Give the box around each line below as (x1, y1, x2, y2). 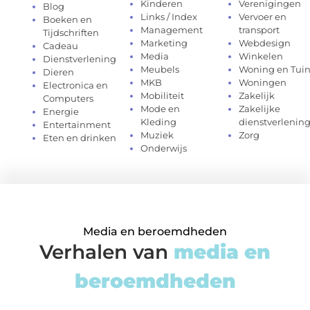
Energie (43, 105, 80, 117)
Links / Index (140, 10, 198, 22)
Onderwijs (140, 142, 188, 154)
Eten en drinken (43, 131, 117, 143)
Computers (43, 92, 94, 104)
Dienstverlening (43, 53, 117, 64)
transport (238, 24, 280, 35)
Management (140, 24, 203, 35)
